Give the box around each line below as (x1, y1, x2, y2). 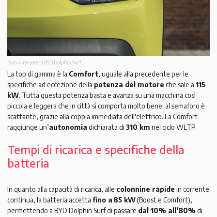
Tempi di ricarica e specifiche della (7, 141, 185, 156)
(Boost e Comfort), (136, 195, 192, 204)
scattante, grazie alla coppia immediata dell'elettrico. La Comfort (7, 112, 198, 121)
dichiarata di (87, 123, 126, 131)
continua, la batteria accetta (7, 195, 93, 204)
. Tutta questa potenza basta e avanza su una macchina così (19, 91, 196, 99)
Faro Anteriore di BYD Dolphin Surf (7, 59, 81, 65)
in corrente (175, 185, 209, 193)
